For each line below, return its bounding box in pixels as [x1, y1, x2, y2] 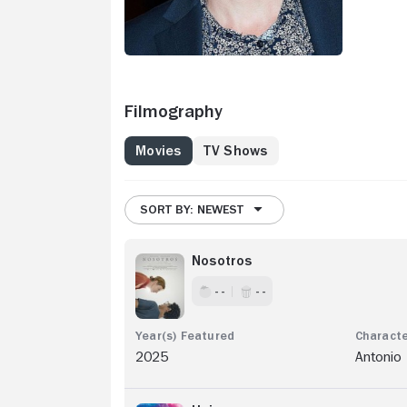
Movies [135, 144, 182, 159]
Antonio [354, 350, 402, 365]
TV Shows [203, 144, 268, 159]
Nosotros [192, 253, 253, 269]
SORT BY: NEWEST [140, 202, 243, 215]
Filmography [124, 102, 223, 121]
